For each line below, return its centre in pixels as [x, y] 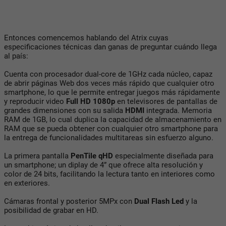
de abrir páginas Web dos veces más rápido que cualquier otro [109, 83]
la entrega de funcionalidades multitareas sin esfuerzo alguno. [109, 137]
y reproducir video [35, 101]
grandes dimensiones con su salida [65, 110]
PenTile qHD [92, 156]
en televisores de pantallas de [166, 101]
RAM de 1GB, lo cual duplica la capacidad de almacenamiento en [113, 119]
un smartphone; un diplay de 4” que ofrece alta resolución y [103, 165]
